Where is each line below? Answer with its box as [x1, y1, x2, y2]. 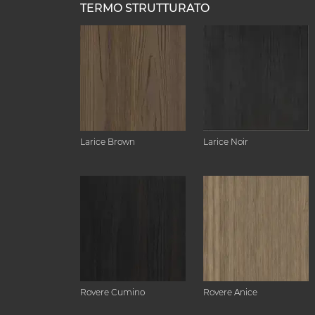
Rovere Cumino [80, 287, 145, 297]
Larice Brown [80, 136, 135, 147]
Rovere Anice [203, 287, 257, 297]
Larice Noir [203, 136, 248, 147]
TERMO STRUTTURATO [80, 1, 210, 15]
